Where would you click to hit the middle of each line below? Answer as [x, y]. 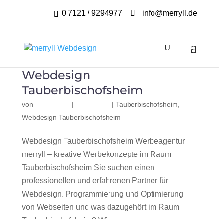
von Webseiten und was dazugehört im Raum [100, 207]
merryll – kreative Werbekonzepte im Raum [96, 154]
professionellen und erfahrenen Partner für [95, 181]
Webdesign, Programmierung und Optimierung [102, 194]
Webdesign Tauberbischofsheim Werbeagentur [103, 141]
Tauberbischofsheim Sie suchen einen [88, 167]
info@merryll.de [170, 13]
